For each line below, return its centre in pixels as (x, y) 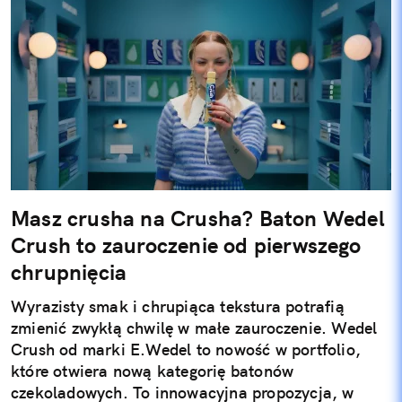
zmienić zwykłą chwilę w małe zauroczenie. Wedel (194, 328)
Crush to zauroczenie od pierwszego (186, 245)
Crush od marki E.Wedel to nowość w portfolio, (186, 350)
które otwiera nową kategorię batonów (153, 371)
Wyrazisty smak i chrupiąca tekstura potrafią (178, 307)
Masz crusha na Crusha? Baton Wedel (198, 218)
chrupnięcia (69, 272)
